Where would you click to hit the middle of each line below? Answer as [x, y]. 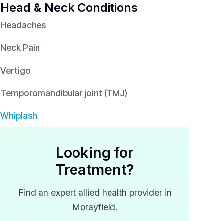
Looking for [95, 153]
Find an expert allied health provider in [95, 193]
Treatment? [95, 170]
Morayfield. [95, 207]
